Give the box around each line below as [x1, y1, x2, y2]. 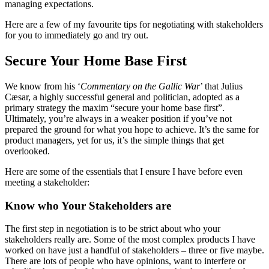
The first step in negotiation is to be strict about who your [5, 223, 220, 234]
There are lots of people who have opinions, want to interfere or [5, 256, 246, 267]
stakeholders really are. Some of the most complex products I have [5, 234, 255, 245]
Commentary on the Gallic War [80, 80, 200, 91]
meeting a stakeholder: [5, 177, 89, 187]
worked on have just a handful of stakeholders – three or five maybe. [5, 245, 264, 256]
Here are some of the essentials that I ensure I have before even [5, 166, 243, 177]
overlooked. [5, 145, 50, 156]
